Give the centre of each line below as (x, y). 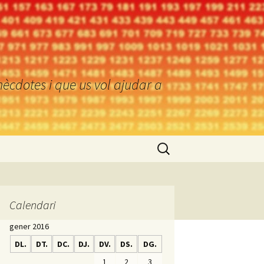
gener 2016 (29, 226)
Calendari (32, 205)
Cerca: (166, 143)
